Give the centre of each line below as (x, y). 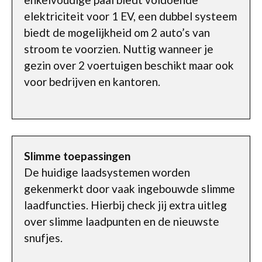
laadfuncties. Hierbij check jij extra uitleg (125, 205)
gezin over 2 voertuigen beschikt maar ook (129, 65)
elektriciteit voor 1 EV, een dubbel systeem (130, 16)
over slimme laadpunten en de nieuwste (122, 221)
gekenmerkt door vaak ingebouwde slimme (130, 189)
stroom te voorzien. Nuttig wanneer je (119, 49)
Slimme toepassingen (77, 156)
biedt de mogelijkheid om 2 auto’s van (117, 32)
